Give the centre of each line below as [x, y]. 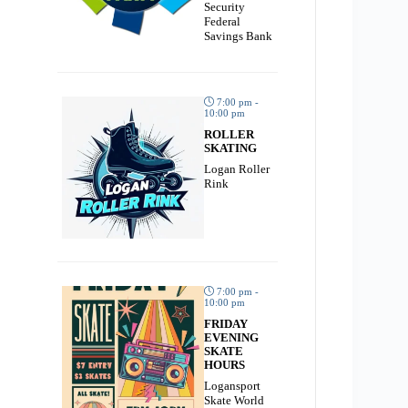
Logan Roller [236, 169]
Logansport [232, 385]
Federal [222, 22]
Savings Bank [238, 36]
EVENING [231, 337]
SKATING [230, 148]
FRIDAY [225, 323]
